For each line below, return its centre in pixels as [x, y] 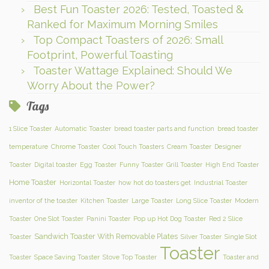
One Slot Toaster [59, 218]
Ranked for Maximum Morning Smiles [122, 24]
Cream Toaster [189, 146]
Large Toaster [152, 200]
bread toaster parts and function [164, 128]
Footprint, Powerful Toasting [100, 55]
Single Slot [241, 236]
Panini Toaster [108, 218]
